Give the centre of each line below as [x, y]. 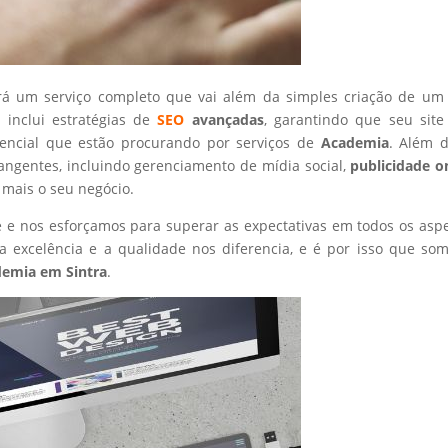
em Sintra [72, 271]
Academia [354, 142]
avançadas [224, 119]
